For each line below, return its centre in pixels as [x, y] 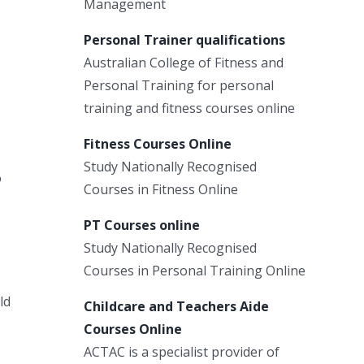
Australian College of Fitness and [184, 62]
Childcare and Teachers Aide [176, 306]
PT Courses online [142, 225]
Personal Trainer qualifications [184, 39]
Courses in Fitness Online [161, 189]
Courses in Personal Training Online [195, 270]
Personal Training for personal [179, 85]
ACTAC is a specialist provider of [182, 351]
